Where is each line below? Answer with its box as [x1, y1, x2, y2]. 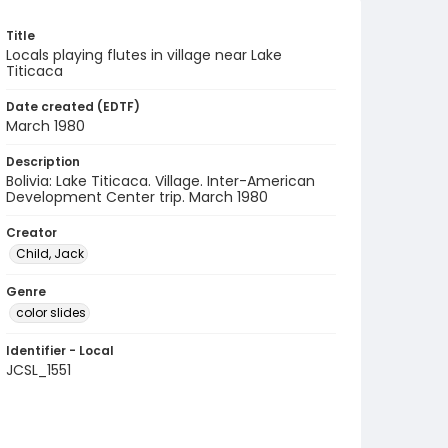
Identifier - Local [6, 342, 114, 359]
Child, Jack [16, 245, 84, 262]
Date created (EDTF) [6, 98, 140, 115]
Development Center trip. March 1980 [6, 187, 268, 207]
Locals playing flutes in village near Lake [6, 45, 282, 65]
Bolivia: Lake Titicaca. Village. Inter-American [6, 171, 315, 191]
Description [6, 153, 80, 170]
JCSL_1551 [6, 360, 71, 380]
